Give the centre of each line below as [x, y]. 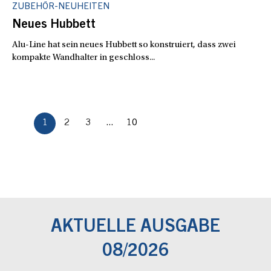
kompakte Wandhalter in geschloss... [83, 57]
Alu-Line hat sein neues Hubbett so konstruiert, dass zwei [124, 45]
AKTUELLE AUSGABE [135, 227]
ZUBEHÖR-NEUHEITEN [61, 7]
